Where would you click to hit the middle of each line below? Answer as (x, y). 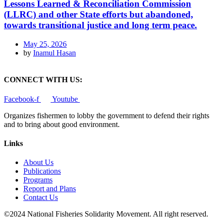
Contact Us (41, 198)
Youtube (65, 99)
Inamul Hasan (54, 53)
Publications (42, 171)
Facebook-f (21, 99)
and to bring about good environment (61, 124)
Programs (38, 180)
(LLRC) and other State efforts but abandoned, (99, 15)
